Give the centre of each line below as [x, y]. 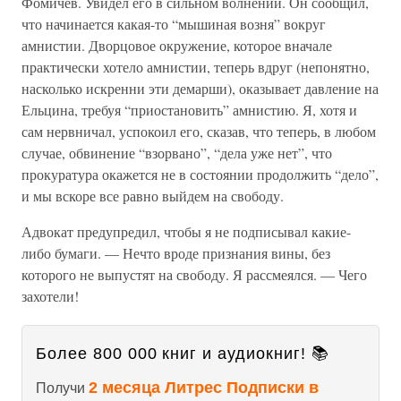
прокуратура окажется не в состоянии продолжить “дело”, [200, 174]
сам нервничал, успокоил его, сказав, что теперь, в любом [199, 131]
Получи [62, 388]
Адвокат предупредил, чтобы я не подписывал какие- [186, 231]
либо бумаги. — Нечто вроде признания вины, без [176, 253]
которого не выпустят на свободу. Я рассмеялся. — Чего [194, 274]
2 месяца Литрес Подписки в [204, 388]
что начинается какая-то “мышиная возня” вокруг [174, 24]
